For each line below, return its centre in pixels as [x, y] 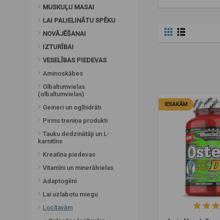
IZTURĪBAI [58, 47]
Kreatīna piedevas [69, 154]
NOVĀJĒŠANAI [64, 33]
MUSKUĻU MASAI [69, 7]
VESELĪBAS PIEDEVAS [75, 60]
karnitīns [50, 141]
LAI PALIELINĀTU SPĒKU [79, 20]
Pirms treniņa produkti [75, 120]
